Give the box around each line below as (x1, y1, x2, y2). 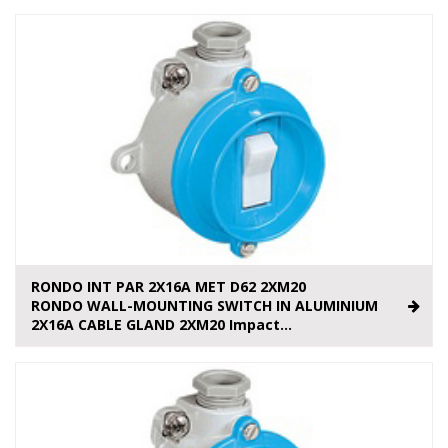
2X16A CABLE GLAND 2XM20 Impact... (31, 315, 292, 335)
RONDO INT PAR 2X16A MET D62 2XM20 (31, 277, 306, 297)
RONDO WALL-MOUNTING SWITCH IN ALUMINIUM (31, 296, 378, 316)
